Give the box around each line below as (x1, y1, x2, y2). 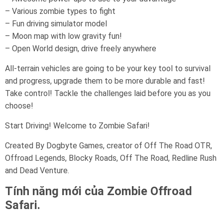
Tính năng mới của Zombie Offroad (5, 184, 192, 198)
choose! (5, 101, 33, 111)
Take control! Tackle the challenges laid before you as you (5, 89, 211, 98)
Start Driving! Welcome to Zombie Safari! (5, 121, 150, 130)
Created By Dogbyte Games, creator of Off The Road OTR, (5, 141, 212, 150)
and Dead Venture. (5, 166, 69, 175)
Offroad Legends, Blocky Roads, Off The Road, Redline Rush (5, 153, 217, 163)
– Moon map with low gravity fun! (5, 31, 122, 41)
